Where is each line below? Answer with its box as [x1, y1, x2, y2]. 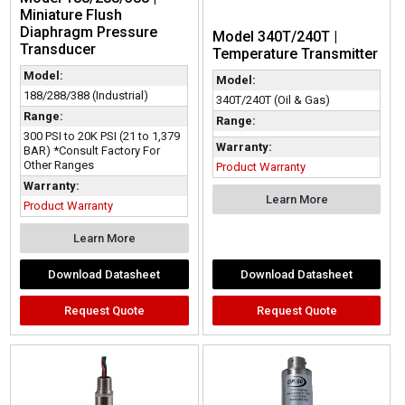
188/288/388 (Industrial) [24, 89, 149, 103]
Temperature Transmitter [212, 45, 378, 63]
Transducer [20, 41, 97, 59]
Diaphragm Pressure [20, 24, 158, 42]
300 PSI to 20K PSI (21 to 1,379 [24, 129, 181, 144]
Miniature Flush [20, 6, 123, 24]
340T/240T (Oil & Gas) [215, 93, 330, 108]
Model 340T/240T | [212, 28, 337, 46]
